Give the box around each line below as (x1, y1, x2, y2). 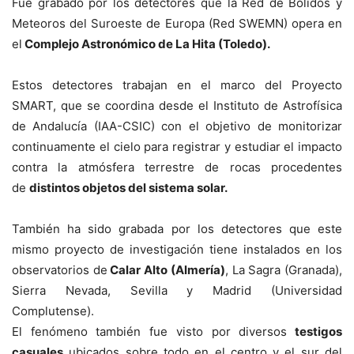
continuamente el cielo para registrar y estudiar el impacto (12, 139, 342, 154)
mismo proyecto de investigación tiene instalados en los (12, 242, 342, 257)
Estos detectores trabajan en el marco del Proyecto (12, 77, 342, 92)
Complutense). (12, 303, 94, 318)
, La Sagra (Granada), (224, 262, 343, 277)
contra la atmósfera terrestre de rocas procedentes (12, 160, 342, 175)
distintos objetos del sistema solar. (29, 180, 228, 195)
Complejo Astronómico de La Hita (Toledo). (22, 36, 270, 51)
